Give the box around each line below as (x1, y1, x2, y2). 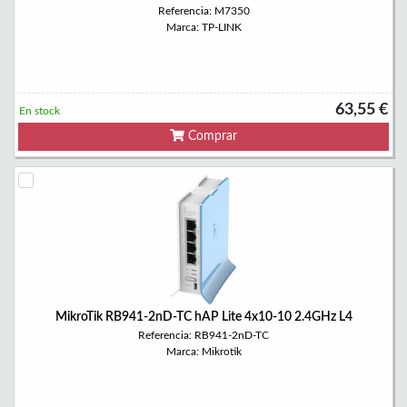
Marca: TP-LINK (165, 22, 242, 33)
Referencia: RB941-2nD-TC (138, 330, 269, 341)
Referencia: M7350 (157, 5, 250, 16)
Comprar (184, 130, 237, 143)
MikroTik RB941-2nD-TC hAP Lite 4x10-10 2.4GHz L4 (55, 311, 352, 323)
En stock (19, 105, 60, 116)
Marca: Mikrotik (165, 346, 242, 357)
